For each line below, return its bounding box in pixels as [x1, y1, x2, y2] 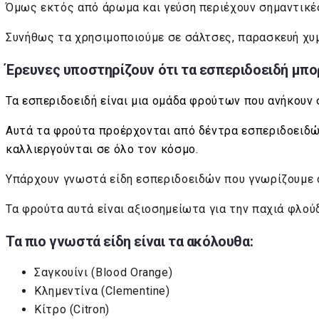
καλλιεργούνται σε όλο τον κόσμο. [6, 142, 205, 157]
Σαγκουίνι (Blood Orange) [34, 266, 173, 280]
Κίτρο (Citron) [34, 303, 110, 317]
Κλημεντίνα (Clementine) [34, 284, 170, 298]
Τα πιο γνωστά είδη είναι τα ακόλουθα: [6, 232, 253, 250]
